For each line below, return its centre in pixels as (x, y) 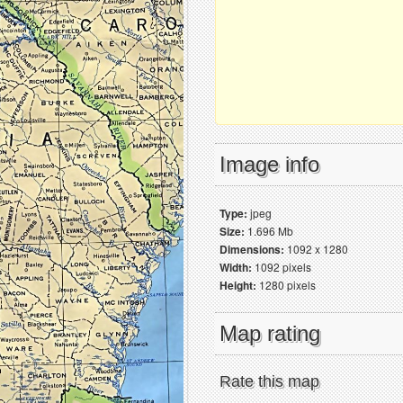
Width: (236, 267)
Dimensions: (252, 249)
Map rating (270, 333)
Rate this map (269, 381)
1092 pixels (282, 267)
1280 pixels (286, 285)
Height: (238, 285)
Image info (269, 164)
